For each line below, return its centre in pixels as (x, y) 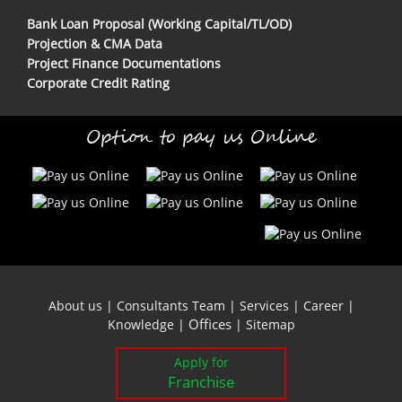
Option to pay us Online (201, 137)
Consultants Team (170, 305)
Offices (210, 323)
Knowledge (140, 324)
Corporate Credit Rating (98, 83)
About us (75, 305)
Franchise (201, 381)
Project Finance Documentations (124, 63)
